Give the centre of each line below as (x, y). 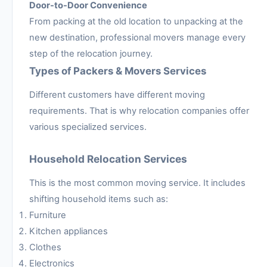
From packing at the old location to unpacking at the (136, 22)
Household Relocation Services (108, 159)
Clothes (45, 247)
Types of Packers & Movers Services (118, 71)
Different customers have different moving (117, 94)
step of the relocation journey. (91, 54)
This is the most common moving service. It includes (137, 183)
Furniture (48, 215)
